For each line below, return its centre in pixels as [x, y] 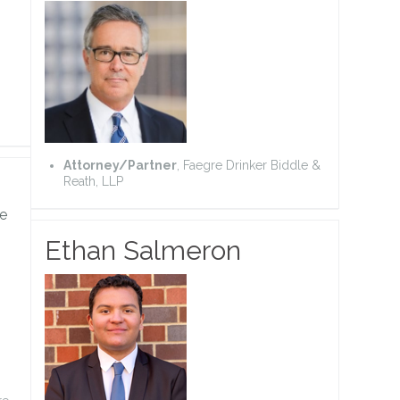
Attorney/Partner [120, 165]
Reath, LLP [93, 181]
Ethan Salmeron [143, 250]
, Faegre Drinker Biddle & [249, 165]
